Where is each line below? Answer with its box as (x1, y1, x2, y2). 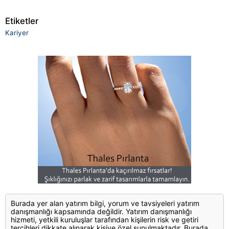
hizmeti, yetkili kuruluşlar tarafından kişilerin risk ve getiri (11, 215, 198, 224)
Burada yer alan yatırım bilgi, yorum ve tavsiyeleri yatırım (11, 199, 199, 208)
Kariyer (5, 29, 29, 37)
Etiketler (5, 15, 38, 26)
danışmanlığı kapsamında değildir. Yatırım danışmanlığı (11, 207, 192, 216)
